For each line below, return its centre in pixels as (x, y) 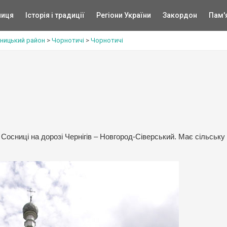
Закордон (180, 15)
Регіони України (123, 15)
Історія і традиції (55, 15)
